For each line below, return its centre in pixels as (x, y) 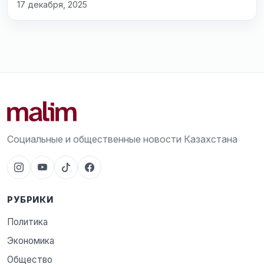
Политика (27, 222)
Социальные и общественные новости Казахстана (122, 139)
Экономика (31, 240)
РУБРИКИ (30, 199)
